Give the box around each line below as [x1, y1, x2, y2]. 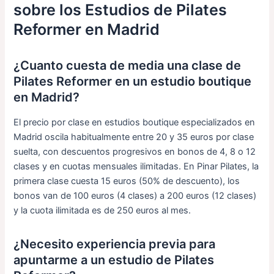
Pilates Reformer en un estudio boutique [13, 73, 252, 89]
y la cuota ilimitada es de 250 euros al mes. [13, 204, 191, 216]
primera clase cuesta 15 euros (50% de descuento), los [13, 175, 240, 187]
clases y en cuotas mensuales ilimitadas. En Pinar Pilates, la [13, 160, 259, 172]
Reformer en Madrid [13, 20, 160, 39]
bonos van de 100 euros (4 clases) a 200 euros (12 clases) [13, 190, 257, 201]
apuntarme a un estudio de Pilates [13, 252, 215, 267]
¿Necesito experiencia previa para [13, 236, 216, 251]
